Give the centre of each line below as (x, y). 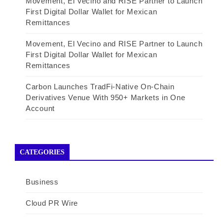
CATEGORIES (42, 152)
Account (40, 108)
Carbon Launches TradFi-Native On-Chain (100, 86)
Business (42, 182)
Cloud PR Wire (52, 203)
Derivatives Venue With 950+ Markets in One (106, 97)
